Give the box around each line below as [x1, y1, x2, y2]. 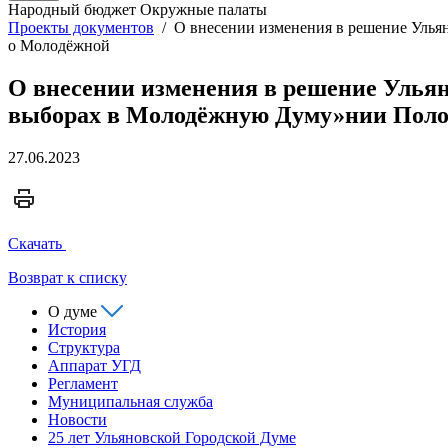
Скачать [8, 234, 62, 252]
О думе [48, 302, 97, 320]
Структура [48, 338, 120, 356]
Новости [48, 410, 107, 428]
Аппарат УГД [48, 356, 141, 374]
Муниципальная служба [48, 392, 213, 410]
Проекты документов [8, 19, 154, 36]
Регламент [48, 374, 118, 392]
